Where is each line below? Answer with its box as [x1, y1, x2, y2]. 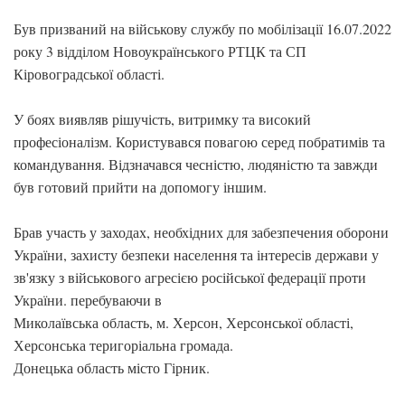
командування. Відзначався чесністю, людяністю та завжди [14, 155, 378, 174]
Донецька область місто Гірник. [14, 358, 210, 377]
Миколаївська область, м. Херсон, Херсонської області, [14, 313, 353, 332]
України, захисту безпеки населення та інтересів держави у [14, 245, 379, 264]
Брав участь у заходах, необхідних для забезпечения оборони [14, 222, 389, 241]
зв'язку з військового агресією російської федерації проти [14, 268, 366, 287]
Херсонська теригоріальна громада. [14, 335, 233, 354]
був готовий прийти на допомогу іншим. [14, 177, 267, 196]
